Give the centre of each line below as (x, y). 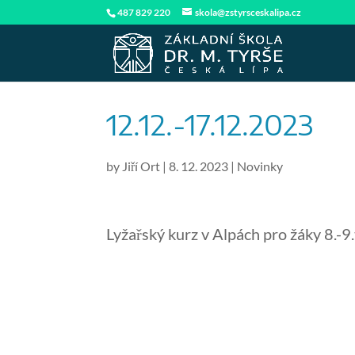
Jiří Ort (141, 166)
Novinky (260, 166)
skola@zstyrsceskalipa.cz (248, 12)
